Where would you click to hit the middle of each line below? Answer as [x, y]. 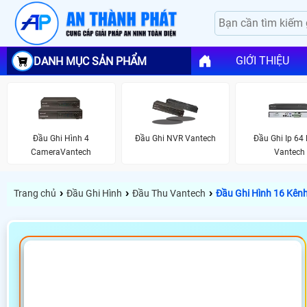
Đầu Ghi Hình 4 [61, 138]
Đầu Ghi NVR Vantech [175, 138]
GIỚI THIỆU [262, 61]
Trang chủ [35, 194]
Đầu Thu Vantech [169, 194]
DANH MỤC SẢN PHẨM [90, 61]
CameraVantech [61, 152]
